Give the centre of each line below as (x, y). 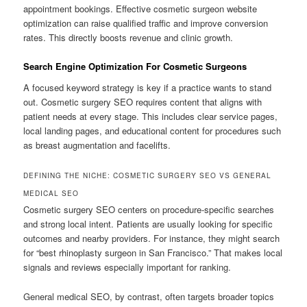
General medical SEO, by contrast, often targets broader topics (149, 296)
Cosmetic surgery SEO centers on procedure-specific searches (149, 210)
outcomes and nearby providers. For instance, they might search (152, 238)
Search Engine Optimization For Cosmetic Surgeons (135, 66)
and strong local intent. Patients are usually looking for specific (148, 224)
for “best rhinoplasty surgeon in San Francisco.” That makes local (153, 253)
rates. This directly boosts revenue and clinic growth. (128, 37)
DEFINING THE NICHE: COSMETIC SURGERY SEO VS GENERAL (148, 176)
